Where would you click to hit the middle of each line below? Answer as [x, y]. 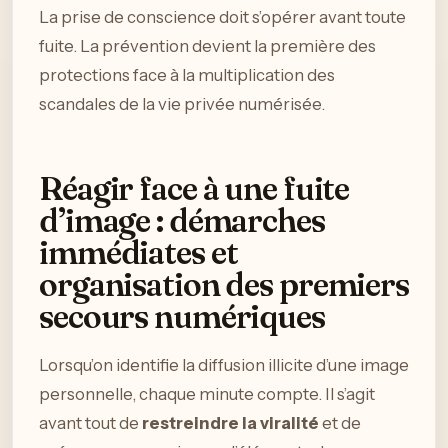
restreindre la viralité [230, 422]
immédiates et [138, 253]
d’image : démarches [182, 221]
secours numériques [182, 317]
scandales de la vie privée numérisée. [182, 103]
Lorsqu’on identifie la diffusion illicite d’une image [224, 364]
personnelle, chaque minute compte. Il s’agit [207, 393]
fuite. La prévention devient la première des [207, 45]
